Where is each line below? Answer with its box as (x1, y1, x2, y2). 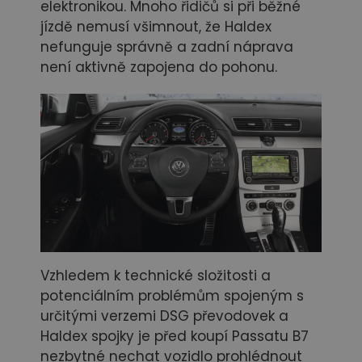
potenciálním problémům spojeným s (40, 286, 304, 306)
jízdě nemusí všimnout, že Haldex (40, 17, 271, 37)
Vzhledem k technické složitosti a (40, 266, 271, 286)
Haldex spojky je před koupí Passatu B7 (40, 326, 309, 347)
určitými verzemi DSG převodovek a (40, 306, 288, 326)
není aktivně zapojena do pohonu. (40, 57, 277, 78)
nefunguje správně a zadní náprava (40, 37, 293, 57)
